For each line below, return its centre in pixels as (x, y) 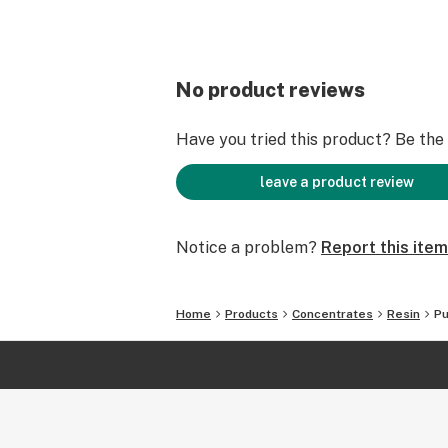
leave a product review (337, 182)
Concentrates (332, 314)
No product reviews (270, 90)
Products (251, 314)
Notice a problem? (246, 247)
